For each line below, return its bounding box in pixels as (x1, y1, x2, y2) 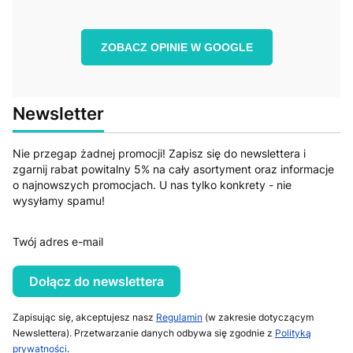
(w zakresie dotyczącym (203, 310, 314, 323)
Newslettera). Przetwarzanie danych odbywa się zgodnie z (13, 326, 275, 339)
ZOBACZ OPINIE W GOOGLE (100, 40, 253, 54)
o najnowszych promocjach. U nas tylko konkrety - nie (13, 177, 292, 191)
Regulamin (156, 310, 203, 323)
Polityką (275, 326, 311, 339)
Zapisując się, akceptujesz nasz (13, 310, 156, 323)
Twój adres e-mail (13, 234, 103, 248)
